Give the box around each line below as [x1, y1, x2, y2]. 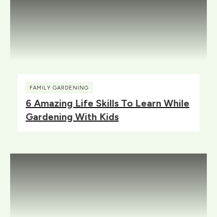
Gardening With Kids [26, 110, 119, 123]
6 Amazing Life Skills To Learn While [26, 97, 189, 109]
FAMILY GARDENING [30, 84, 89, 91]
